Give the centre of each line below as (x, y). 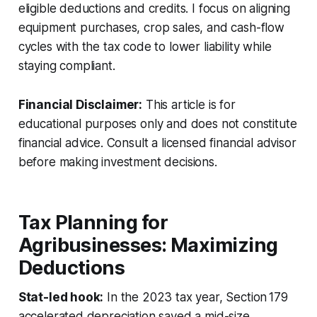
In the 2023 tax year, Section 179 (196, 297)
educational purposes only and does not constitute (157, 123)
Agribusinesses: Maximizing (148, 245)
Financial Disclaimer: (80, 104)
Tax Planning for (93, 222)
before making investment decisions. (117, 162)
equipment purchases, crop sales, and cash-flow (151, 27)
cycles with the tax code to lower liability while (145, 46)
